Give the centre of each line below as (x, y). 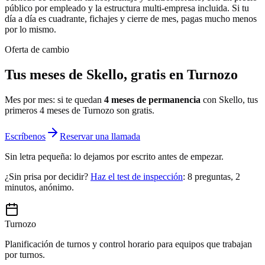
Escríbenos (25, 137)
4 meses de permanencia (152, 100)
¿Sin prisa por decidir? (48, 177)
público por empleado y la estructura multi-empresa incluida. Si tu (127, 8)
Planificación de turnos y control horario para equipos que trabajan (128, 244)
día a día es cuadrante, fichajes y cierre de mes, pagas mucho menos (131, 19)
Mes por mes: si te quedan (53, 100)
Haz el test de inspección (137, 177)
